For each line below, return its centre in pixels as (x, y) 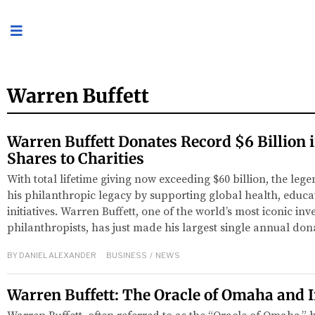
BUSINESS (127, 256)
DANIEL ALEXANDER (58, 256)
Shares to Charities (76, 159)
